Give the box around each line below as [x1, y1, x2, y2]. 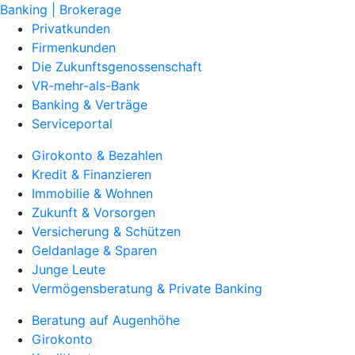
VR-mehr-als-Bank [32, 78, 140, 94]
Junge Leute [32, 261, 105, 277]
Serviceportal [32, 116, 113, 132]
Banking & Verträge [32, 97, 147, 113]
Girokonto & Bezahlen [32, 147, 162, 163]
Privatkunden [32, 21, 110, 36]
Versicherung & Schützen [32, 223, 181, 239]
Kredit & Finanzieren [32, 166, 151, 182]
